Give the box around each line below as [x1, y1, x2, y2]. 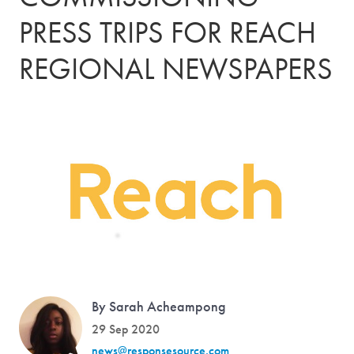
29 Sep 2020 [92, 321, 160, 338]
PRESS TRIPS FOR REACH [19, 13, 316, 51]
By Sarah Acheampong [92, 297, 226, 316]
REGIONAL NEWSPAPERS [19, 50, 333, 88]
